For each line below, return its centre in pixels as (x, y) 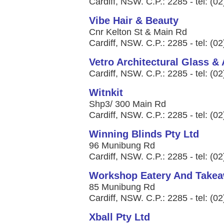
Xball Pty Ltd (119, 217)
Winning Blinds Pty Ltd (144, 134)
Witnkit (106, 92)
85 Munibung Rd (122, 187)
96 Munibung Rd (122, 145)
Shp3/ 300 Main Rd (127, 104)
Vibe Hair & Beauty (134, 20)
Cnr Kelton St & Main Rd (138, 32)
